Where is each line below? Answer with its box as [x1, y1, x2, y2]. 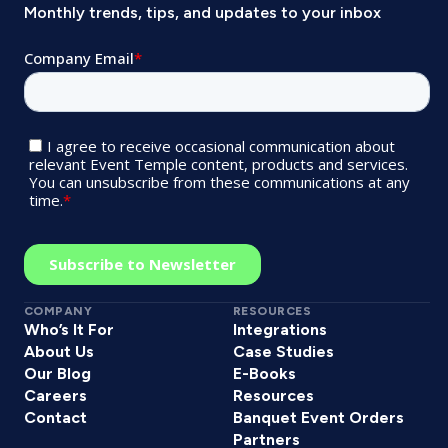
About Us [24, 341, 94, 361]
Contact [24, 407, 87, 427]
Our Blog [24, 363, 91, 383]
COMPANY [24, 303, 93, 318]
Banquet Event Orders [233, 407, 404, 427]
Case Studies [233, 341, 334, 361]
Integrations [233, 319, 327, 339]
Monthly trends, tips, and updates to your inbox [24, 2, 381, 22]
